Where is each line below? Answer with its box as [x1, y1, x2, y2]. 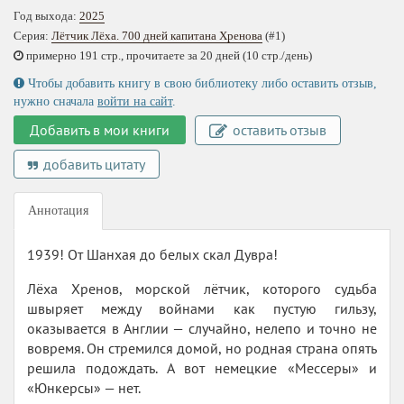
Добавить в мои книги [30, 121, 170, 139]
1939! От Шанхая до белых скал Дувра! [27, 245, 278, 263]
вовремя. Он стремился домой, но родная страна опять [27, 339, 377, 357]
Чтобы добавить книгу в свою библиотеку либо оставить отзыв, [24, 77, 377, 90]
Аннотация [28, 204, 88, 217]
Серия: [14, 29, 51, 42]
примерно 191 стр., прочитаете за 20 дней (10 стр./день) [23, 49, 312, 62]
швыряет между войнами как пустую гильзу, [27, 299, 377, 317]
